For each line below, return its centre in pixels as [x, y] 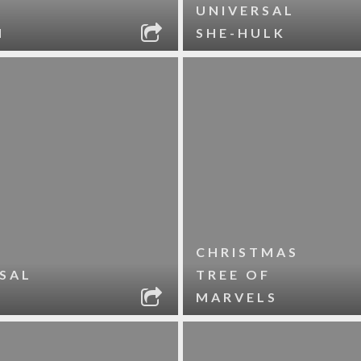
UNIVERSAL [246, 10]
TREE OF [234, 274]
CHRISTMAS [248, 252]
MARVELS [237, 297]
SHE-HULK [241, 33]
